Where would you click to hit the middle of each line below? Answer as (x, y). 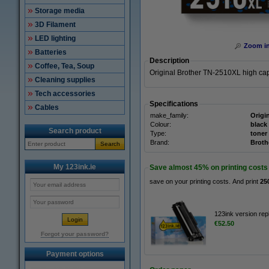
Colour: (161, 124)
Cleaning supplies (65, 80)
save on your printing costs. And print (205, 181)
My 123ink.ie (75, 167)
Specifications (174, 104)
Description (169, 61)
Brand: (160, 142)
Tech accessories (65, 94)
